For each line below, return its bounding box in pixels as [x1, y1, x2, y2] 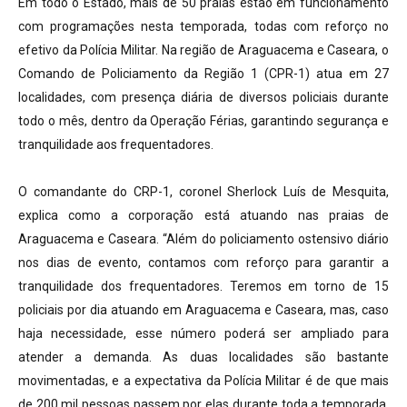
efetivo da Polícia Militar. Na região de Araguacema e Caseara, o [18, 42, 389, 57]
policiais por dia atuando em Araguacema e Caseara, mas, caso [18, 302, 389, 317]
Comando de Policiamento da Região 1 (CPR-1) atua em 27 [18, 65, 389, 81]
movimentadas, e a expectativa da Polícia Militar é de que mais [18, 372, 389, 388]
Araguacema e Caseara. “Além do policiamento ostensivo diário [18, 231, 389, 246]
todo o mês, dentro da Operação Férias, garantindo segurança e [18, 113, 389, 128]
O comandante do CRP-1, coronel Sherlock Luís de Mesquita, [18, 184, 389, 199]
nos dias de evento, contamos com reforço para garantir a [18, 254, 389, 270]
